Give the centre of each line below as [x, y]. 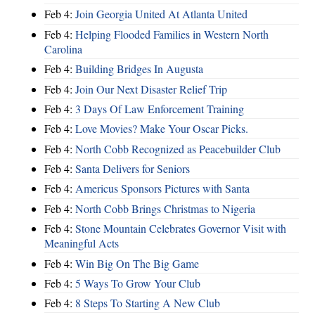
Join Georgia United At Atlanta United [161, 14]
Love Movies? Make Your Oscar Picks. [162, 129]
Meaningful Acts [82, 243]
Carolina [63, 49]
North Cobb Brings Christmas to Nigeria [165, 208]
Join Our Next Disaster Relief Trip [151, 89]
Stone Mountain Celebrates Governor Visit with [181, 229]
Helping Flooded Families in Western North [172, 34]
